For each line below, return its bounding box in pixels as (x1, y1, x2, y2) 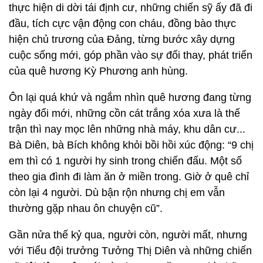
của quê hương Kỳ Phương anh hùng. (9, 65, 188, 77)
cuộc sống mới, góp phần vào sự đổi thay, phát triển (9, 49, 252, 61)
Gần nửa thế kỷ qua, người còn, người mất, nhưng (9, 229, 247, 241)
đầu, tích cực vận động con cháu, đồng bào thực (9, 18, 236, 29)
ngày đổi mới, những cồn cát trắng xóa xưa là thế (9, 107, 240, 119)
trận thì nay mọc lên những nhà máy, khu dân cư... (9, 123, 245, 135)
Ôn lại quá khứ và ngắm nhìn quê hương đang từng (9, 92, 251, 103)
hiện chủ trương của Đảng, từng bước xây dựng (9, 33, 235, 45)
